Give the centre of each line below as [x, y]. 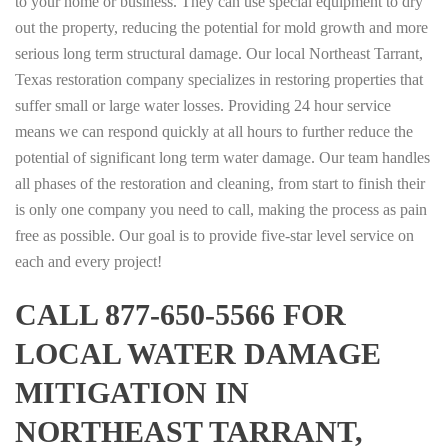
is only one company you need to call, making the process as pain [221, 209]
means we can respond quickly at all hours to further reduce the [214, 131]
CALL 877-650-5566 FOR [180, 314]
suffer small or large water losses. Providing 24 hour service [203, 105]
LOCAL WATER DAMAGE [198, 353]
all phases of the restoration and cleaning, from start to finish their [220, 183]
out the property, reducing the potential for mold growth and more [221, 27]
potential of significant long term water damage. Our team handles [222, 157]
